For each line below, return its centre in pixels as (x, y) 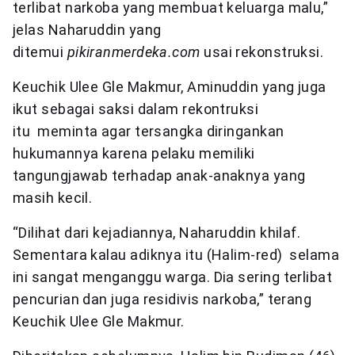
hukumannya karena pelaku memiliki (134, 153)
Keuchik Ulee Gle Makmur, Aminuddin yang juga (170, 86)
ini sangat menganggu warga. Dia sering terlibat (173, 277)
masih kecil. (53, 197)
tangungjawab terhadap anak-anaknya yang (159, 175)
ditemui (40, 52)
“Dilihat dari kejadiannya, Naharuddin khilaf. (157, 232)
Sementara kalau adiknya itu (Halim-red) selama (176, 254)
